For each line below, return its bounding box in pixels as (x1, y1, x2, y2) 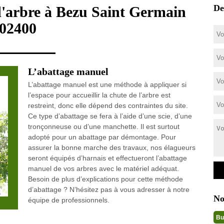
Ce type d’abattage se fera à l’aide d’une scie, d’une (27, 112, 192, 120)
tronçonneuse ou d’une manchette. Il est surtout (27, 122, 179, 130)
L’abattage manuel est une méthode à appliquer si (27, 80, 186, 88)
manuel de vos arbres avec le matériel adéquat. (27, 164, 179, 172)
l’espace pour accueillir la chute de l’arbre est (27, 91, 170, 99)
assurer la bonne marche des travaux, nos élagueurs (27, 143, 195, 151)
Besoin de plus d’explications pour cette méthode (27, 175, 183, 183)
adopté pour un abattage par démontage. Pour (27, 133, 176, 141)
